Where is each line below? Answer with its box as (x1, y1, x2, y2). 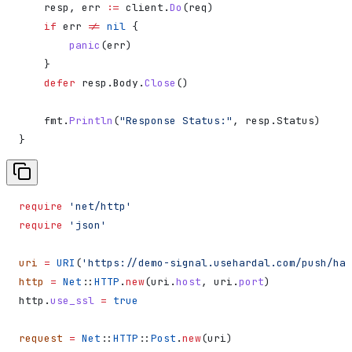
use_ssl (50, 293, 94, 307)
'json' (63, 218, 107, 232)
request (19, 331, 63, 345)
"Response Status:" (119, 113, 233, 127)
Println (69, 113, 113, 127)
